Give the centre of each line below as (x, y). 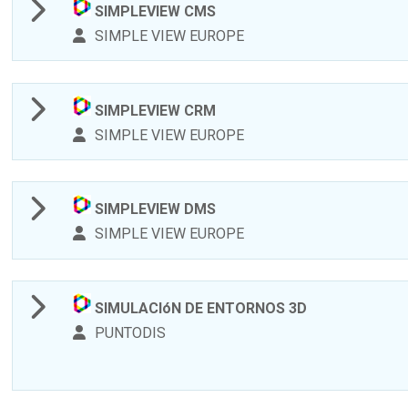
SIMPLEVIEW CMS (154, 12)
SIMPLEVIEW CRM (154, 110)
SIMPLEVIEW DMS (154, 209)
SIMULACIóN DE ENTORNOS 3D (199, 309)
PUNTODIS (129, 333)
